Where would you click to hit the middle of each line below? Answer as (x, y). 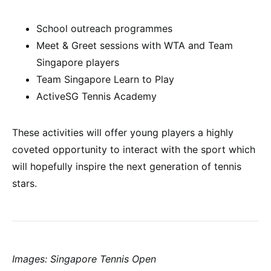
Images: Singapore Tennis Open (84, 259)
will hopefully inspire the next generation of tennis (127, 166)
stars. (24, 183)
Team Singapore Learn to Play (105, 79)
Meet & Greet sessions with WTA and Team (135, 45)
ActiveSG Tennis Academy (96, 96)
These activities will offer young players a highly (123, 132)
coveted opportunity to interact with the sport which (134, 149)
